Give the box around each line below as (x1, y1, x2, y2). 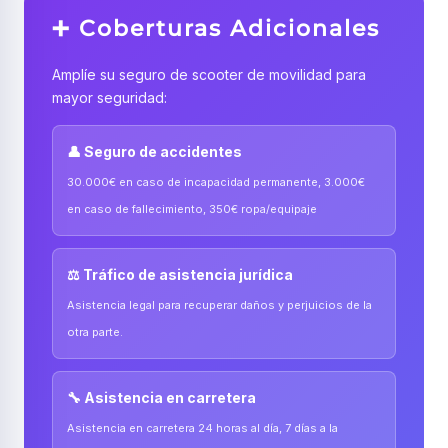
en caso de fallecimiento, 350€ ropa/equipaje (67, 202, 317, 216)
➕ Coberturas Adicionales (52, 15, 380, 42)
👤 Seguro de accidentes (67, 143, 242, 160)
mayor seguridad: (52, 89, 167, 106)
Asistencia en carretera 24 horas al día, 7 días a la (67, 421, 338, 435)
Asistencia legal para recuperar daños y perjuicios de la (67, 298, 372, 312)
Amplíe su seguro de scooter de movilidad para (52, 66, 366, 83)
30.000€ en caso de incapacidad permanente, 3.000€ (67, 175, 365, 189)
